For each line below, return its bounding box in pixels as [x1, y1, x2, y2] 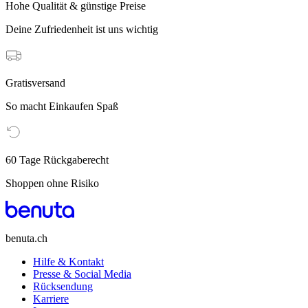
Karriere [33, 293, 69, 305]
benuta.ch [5, 232, 47, 245]
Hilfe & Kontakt [33, 256, 104, 268]
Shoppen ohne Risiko [5, 177, 99, 190]
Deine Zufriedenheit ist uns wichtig [5, 23, 158, 36]
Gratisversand [5, 77, 65, 89]
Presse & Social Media [33, 268, 131, 280]
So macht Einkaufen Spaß [5, 100, 118, 113]
